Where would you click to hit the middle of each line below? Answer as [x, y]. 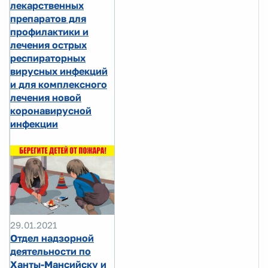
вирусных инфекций [59, 71]
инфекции [34, 124]
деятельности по [51, 252]
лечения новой [46, 98]
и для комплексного [59, 85]
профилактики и [49, 32]
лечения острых [48, 45]
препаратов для [48, 19]
